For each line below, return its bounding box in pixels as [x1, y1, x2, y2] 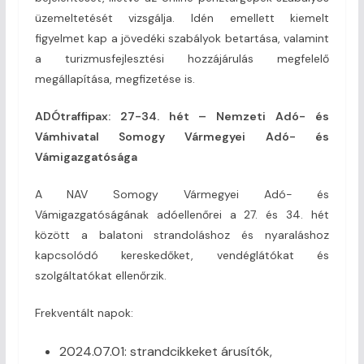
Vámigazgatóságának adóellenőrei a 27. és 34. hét [34, 206, 330, 222]
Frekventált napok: [34, 305, 133, 320]
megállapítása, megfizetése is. [34, 71, 195, 86]
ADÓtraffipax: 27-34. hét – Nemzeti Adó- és [34, 108, 330, 123]
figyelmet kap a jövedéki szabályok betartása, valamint [34, 30, 330, 45]
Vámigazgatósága [34, 149, 137, 164]
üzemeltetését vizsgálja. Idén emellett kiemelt [34, 10, 330, 25]
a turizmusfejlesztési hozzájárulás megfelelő [34, 50, 330, 66]
